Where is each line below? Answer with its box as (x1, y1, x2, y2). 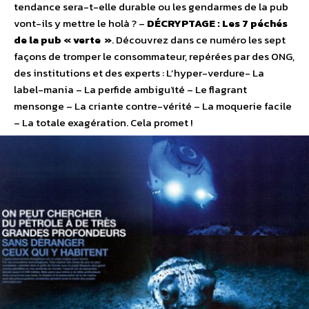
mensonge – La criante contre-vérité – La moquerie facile (14, 98, 292, 114)
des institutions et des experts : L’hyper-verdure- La (14, 65, 264, 81)
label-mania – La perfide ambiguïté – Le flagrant (14, 81, 247, 98)
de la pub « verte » (14, 32, 112, 48)
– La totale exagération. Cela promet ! (14, 114, 192, 131)
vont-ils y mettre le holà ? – (14, 15, 147, 32)
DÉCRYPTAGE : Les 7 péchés (147, 15, 288, 32)
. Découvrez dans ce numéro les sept (112, 32, 286, 48)
